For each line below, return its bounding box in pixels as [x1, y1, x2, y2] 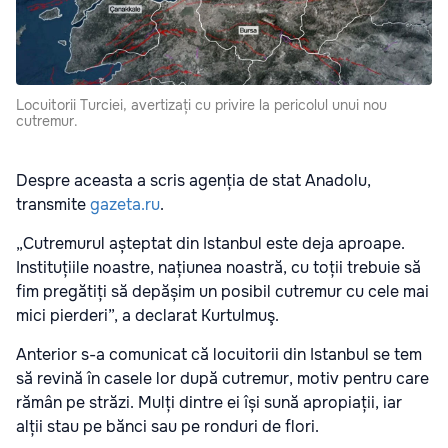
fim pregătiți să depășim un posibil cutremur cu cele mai [16, 280, 429, 302]
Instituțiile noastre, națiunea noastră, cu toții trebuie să [16, 256, 421, 278]
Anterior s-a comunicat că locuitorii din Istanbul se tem [16, 343, 422, 365]
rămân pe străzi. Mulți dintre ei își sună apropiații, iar [16, 391, 402, 413]
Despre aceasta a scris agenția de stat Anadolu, [16, 169, 371, 191]
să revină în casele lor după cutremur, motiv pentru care [16, 367, 429, 389]
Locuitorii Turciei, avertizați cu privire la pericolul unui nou [16, 95, 387, 114]
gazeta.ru [90, 193, 160, 215]
